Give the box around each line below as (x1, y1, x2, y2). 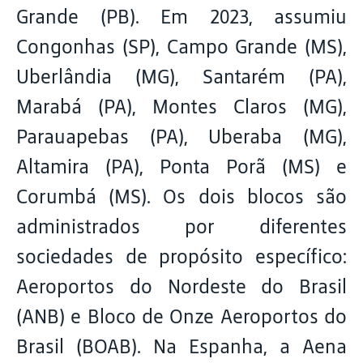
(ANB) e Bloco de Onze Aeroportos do (16, 305, 347, 328)
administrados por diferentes (16, 215, 347, 238)
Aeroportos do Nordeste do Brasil (16, 275, 347, 298)
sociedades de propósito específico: (16, 245, 347, 268)
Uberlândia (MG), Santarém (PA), (16, 65, 347, 88)
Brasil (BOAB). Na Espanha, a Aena (16, 335, 347, 358)
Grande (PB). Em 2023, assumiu (16, 5, 347, 28)
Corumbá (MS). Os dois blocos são (16, 185, 347, 208)
